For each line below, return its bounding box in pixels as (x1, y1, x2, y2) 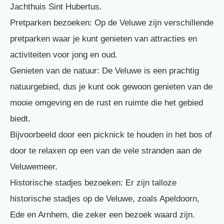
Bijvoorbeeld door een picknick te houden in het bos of (10, 130, 212, 140)
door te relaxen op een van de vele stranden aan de (10, 146, 201, 156)
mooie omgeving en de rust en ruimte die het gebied (10, 98, 203, 108)
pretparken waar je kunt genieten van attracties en (10, 34, 197, 44)
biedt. (10, 114, 30, 124)
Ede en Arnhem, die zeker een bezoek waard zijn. (10, 210, 195, 220)
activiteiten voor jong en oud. (10, 50, 117, 60)
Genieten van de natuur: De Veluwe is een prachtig (10, 66, 199, 76)
